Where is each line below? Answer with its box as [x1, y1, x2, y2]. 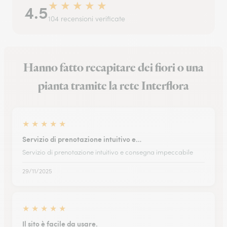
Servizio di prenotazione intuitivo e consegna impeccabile [22, 148, 193, 157]
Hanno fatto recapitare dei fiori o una [23, 60, 204, 76]
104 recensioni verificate [48, 14, 125, 23]
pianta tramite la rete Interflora [38, 78, 189, 94]
